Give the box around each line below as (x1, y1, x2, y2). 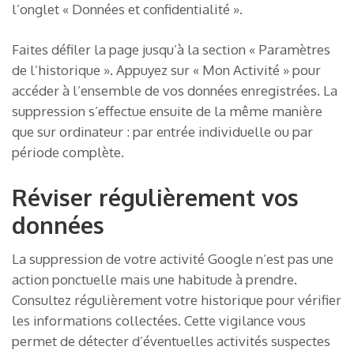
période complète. (12, 144, 124, 161)
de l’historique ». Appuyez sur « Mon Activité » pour (12, 62, 321, 79)
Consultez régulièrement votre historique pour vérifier (12, 291, 341, 308)
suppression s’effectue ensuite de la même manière (12, 103, 322, 120)
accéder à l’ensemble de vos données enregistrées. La (12, 82, 337, 100)
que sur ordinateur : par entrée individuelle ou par (12, 123, 313, 141)
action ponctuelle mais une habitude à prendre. (12, 270, 297, 288)
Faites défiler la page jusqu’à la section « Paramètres (12, 41, 330, 58)
